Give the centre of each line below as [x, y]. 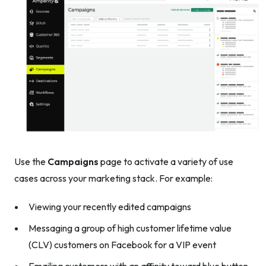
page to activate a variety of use [166, 161]
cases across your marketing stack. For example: [113, 178]
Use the [31, 161]
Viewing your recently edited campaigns [110, 206]
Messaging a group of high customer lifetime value [130, 228]
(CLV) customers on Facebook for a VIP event [122, 244]
